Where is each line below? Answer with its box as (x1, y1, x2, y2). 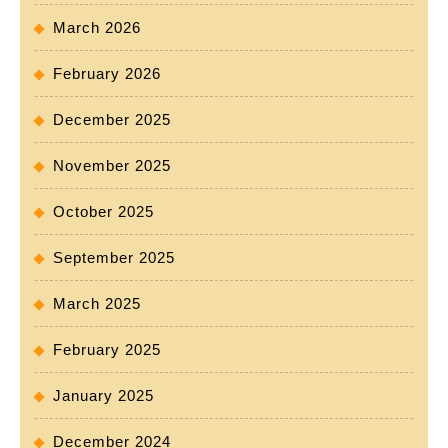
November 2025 (53, 157, 171, 175)
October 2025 (53, 203, 154, 221)
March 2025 (53, 295, 141, 313)
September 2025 (53, 249, 175, 267)
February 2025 (53, 341, 161, 359)
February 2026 (53, 65, 161, 83)
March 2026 (53, 19, 141, 37)
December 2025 (53, 111, 171, 129)
